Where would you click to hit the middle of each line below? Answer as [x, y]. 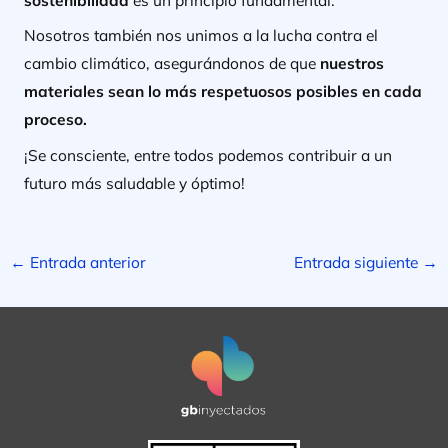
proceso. [57, 119]
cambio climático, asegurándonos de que [171, 63]
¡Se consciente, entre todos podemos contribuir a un [207, 155]
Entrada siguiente [357, 261]
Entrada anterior [86, 261]
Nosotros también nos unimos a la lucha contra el [200, 35]
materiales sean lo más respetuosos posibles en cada [222, 91]
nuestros [351, 63]
